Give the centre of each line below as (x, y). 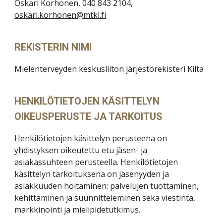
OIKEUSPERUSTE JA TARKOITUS (89, 116)
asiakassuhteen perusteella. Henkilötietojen (96, 162)
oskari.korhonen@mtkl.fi (60, 15)
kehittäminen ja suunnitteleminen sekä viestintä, (105, 198)
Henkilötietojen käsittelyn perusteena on (91, 138)
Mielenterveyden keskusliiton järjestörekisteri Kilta (109, 69)
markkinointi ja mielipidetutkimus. (78, 210)
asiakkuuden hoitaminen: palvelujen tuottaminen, (107, 186)
